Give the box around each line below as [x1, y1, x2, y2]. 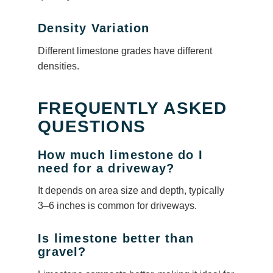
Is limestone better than [38, 232, 194, 246]
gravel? [38, 245, 87, 259]
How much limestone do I [38, 147, 203, 161]
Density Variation [38, 21, 150, 35]
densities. [38, 60, 80, 71]
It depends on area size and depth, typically [38, 185, 225, 196]
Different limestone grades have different [38, 45, 213, 56]
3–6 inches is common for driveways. [38, 200, 197, 211]
